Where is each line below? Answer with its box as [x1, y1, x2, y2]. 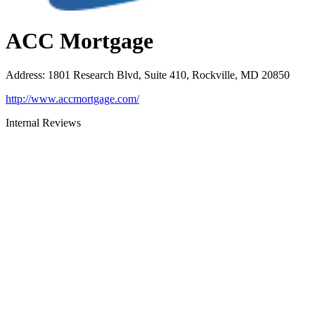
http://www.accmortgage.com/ [6, 93, 139, 105]
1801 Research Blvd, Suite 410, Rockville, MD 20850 [48, 69, 290, 82]
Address [6, 69, 42, 82]
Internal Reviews [6, 117, 81, 129]
